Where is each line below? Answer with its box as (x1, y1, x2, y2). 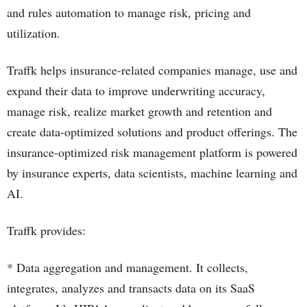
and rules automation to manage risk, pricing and (7, 4, 251, 21)
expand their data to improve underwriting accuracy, (7, 82, 265, 99)
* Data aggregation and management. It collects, (7, 259, 248, 275)
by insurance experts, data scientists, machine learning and (7, 164, 297, 181)
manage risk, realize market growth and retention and (7, 103, 272, 119)
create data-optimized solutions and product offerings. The (7, 123, 297, 140)
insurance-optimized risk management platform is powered (7, 144, 297, 160)
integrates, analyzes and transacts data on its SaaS (7, 280, 255, 296)
